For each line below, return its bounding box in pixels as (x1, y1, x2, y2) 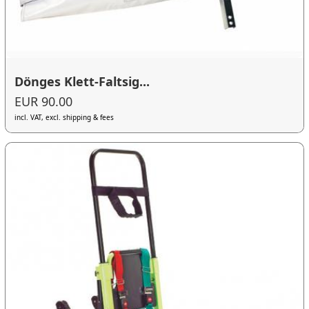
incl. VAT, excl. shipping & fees (14, 112, 114, 123)
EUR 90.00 (14, 93, 73, 110)
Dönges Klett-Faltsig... (14, 72, 150, 90)
